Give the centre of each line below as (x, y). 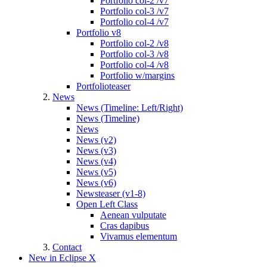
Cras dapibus (125, 226)
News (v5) (96, 172)
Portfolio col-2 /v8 (134, 44)
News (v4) (96, 162)
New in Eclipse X (62, 258)
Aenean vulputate (133, 215)
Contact (67, 247)
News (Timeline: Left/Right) (130, 108)
